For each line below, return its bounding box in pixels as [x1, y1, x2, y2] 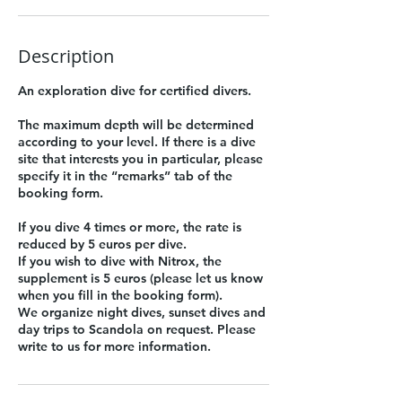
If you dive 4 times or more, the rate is [18, 219, 241, 235]
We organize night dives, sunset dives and [18, 304, 266, 320]
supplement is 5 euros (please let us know [18, 270, 263, 286]
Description [18, 44, 114, 68]
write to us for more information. [18, 338, 211, 354]
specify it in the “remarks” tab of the [18, 168, 232, 184]
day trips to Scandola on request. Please [18, 321, 256, 337]
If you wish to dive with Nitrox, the [18, 253, 222, 269]
